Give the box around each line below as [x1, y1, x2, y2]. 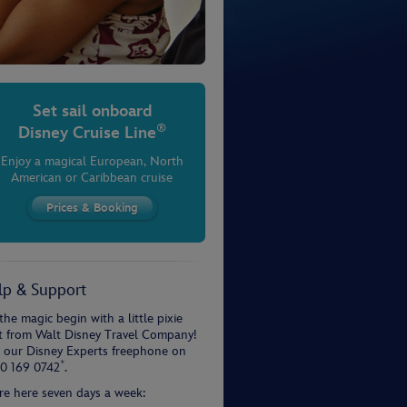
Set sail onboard [32, 102, 152, 121]
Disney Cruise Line [17, 124, 156, 143]
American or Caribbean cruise [11, 170, 173, 185]
